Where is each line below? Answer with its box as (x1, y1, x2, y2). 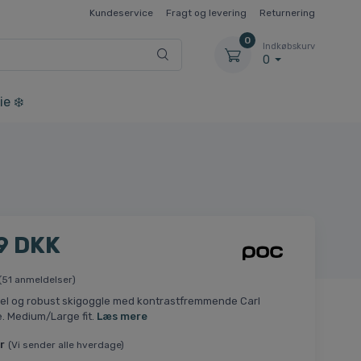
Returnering (259, 6, 315, 19)
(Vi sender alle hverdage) (7, 339, 124, 351)
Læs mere (96, 310, 147, 323)
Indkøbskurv (263, 41, 315, 52)
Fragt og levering (166, 6, 247, 19)
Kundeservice (89, 6, 153, 19)
